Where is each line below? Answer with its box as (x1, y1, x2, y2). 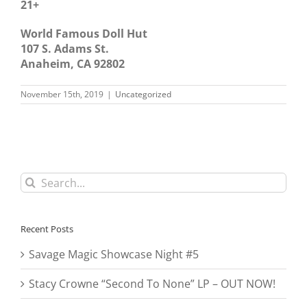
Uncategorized (115, 88, 171, 101)
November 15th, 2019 (21, 88, 103, 101)
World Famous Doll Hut (21, 26, 147, 42)
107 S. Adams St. (21, 41, 109, 57)
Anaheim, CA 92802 (21, 56, 125, 72)
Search (20, 172, 56, 188)
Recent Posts (21, 223, 73, 236)
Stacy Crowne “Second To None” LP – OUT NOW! (29, 275, 275, 291)
